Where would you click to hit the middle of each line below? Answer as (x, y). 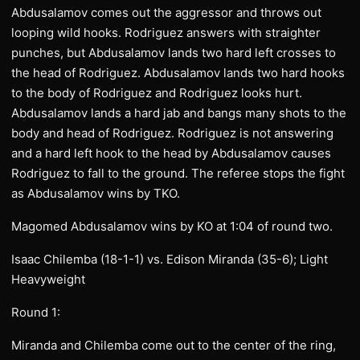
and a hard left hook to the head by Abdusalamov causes (171, 153)
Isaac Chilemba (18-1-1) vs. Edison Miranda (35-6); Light (170, 259)
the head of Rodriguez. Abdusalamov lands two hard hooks (178, 73)
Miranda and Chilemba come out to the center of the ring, (174, 345)
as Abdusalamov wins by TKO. (96, 193)
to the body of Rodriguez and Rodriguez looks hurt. (157, 93)
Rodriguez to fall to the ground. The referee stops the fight (178, 173)
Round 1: (36, 312)
